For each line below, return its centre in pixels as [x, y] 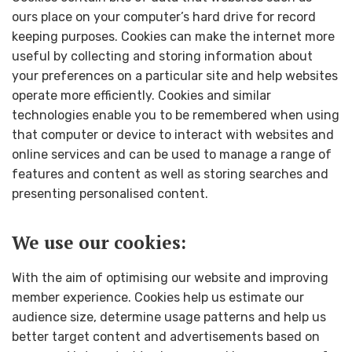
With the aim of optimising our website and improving [170, 278]
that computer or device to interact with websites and [173, 134]
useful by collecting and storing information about [162, 56]
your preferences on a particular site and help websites [175, 75]
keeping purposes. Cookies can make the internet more [173, 36]
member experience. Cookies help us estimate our [158, 298]
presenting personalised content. [110, 193]
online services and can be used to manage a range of [172, 154]
